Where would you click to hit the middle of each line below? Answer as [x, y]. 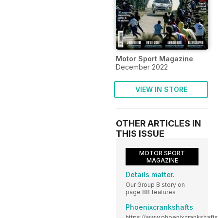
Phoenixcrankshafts [159, 207]
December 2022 [142, 67]
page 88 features [151, 192]
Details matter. [150, 174]
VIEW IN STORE [161, 89]
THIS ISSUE [140, 133]
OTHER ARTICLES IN [158, 123]
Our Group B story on [155, 184]
